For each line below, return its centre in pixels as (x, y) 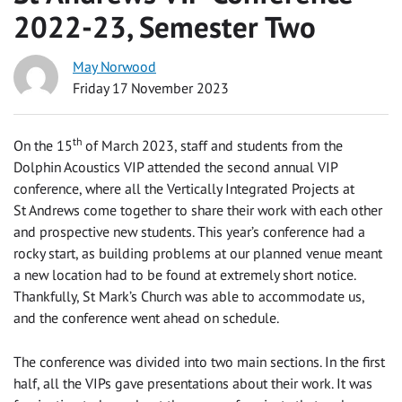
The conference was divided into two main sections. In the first (199, 362)
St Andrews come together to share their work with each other (198, 210)
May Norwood (114, 66)
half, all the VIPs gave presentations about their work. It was (193, 384)
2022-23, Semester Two (165, 26)
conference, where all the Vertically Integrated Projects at (184, 189)
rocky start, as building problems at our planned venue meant (198, 253)
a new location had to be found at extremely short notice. (184, 275)
